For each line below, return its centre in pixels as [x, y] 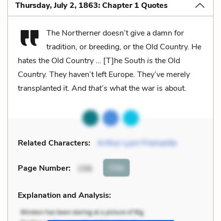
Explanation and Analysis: [64, 195]
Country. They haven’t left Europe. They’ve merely [104, 74]
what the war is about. [147, 88]
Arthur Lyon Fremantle [137, 143]
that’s [98, 88]
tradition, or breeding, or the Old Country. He [124, 47]
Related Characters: [54, 143]
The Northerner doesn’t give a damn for [115, 33]
